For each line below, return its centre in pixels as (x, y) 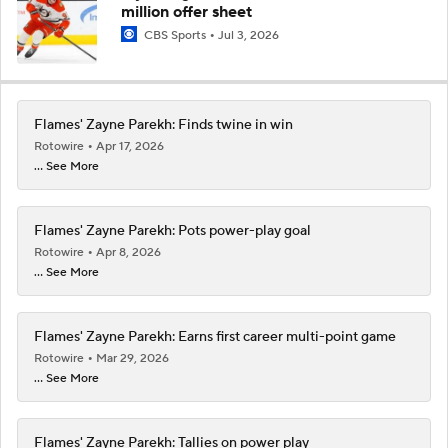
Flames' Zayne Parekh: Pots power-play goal (172, 230)
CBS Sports (175, 35)
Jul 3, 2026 (248, 35)
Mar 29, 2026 (132, 358)
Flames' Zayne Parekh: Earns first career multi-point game (215, 336)
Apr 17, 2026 (130, 146)
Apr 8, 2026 (128, 252)
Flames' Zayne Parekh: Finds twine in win (163, 124)
